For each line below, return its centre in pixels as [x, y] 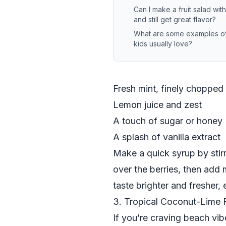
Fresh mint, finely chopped [168, 89]
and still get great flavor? [175, 19]
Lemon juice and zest [157, 105]
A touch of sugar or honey [168, 121]
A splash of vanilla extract [167, 137]
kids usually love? [163, 44]
